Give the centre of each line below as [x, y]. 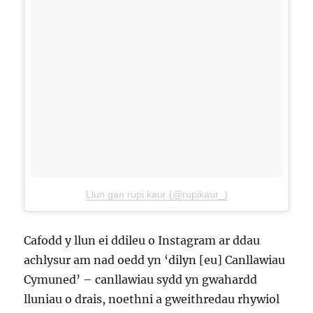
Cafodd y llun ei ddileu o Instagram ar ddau [142, 241]
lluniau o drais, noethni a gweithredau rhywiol [152, 299]
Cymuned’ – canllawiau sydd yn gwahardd [141, 280]
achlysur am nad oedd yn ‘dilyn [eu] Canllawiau [155, 260]
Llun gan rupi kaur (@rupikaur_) [156, 195]
